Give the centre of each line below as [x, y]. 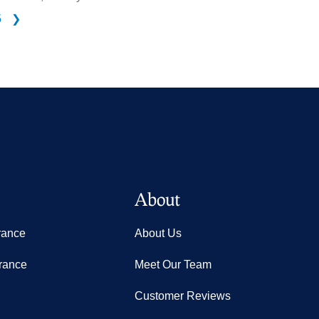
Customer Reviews [183, 296]
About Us [158, 234]
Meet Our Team [173, 265]
